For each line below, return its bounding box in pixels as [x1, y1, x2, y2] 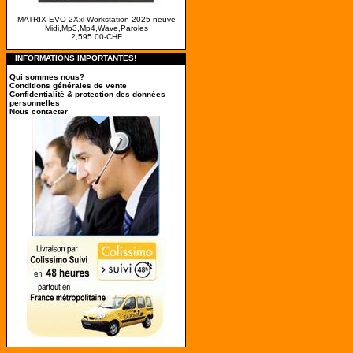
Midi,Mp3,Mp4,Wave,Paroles [44, 24, 148, 32]
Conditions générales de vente [9, 81, 127, 90]
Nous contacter [9, 107, 68, 116]
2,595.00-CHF [70, 32, 122, 41]
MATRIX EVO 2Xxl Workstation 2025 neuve [17, 15, 176, 24]
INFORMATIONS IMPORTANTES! [15, 54, 136, 62]
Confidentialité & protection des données [9, 90, 165, 98]
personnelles [9, 98, 60, 107]
